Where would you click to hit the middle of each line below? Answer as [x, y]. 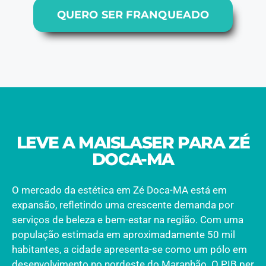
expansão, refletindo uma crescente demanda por [123, 205]
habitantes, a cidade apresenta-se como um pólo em [129, 249]
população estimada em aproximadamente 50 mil [123, 234]
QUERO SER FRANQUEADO [133, 15]
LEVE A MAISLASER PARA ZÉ [133, 143]
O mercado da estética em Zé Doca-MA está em [119, 190]
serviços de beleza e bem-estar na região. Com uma [128, 219]
